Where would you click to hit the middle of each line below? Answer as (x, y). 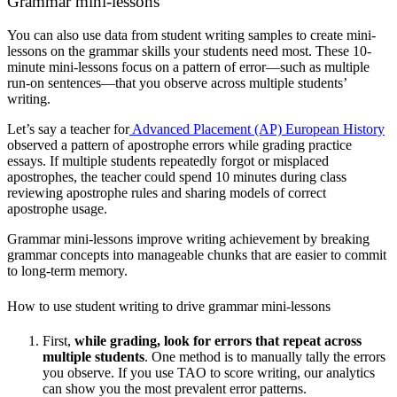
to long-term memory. (69, 271)
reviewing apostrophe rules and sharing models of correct (167, 193)
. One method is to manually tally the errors (265, 356)
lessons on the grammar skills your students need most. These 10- (189, 51)
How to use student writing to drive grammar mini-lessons (169, 306)
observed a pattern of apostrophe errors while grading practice (179, 145)
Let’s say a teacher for (68, 129)
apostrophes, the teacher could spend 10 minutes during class (177, 177)
